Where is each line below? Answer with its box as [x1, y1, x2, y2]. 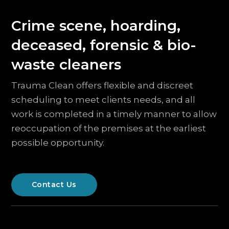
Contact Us [31, 180, 77, 189]
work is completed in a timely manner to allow [11, 109, 217, 119]
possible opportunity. [11, 138, 104, 148]
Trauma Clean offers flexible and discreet [11, 80, 193, 90]
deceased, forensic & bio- [11, 36, 196, 54]
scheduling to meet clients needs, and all [11, 95, 195, 105]
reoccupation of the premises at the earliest [11, 123, 206, 133]
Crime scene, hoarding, [11, 17, 180, 34]
